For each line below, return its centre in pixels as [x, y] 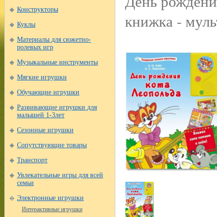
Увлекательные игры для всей [60, 175]
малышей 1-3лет [41, 115]
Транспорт [32, 160]
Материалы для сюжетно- [54, 39]
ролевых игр [35, 47]
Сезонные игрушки [45, 130]
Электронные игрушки [50, 198]
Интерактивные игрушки [52, 209]
